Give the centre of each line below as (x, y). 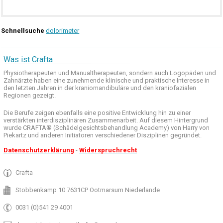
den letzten (20, 88)
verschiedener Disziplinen (132, 135)
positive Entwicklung (127, 113)
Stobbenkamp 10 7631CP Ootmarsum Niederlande (88, 190)
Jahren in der (56, 88)
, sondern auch (147, 73)
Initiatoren (80, 135)
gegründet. (186, 135)
